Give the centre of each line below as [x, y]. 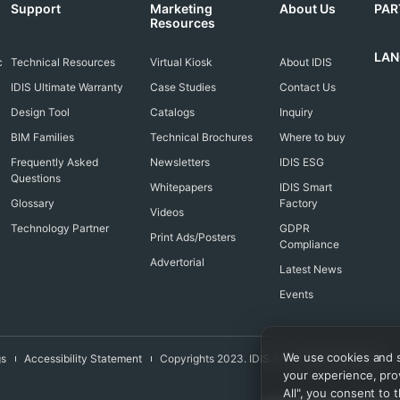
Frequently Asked [54, 162]
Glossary [32, 203]
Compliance [309, 244]
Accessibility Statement [83, 358]
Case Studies [183, 87]
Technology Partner [59, 228]
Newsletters [179, 162]
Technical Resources [62, 62]
